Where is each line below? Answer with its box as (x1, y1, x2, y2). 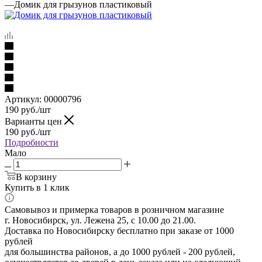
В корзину (16, 171, 57, 182)
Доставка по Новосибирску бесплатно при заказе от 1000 (5, 225, 234, 236)
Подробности (5, 137, 58, 147)
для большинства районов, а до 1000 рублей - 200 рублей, (5, 246, 235, 257)
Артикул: (5, 94, 42, 104)
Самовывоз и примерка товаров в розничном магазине (5, 204, 224, 215)
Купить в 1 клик (5, 182, 70, 192)
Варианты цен (5, 116, 64, 126)
